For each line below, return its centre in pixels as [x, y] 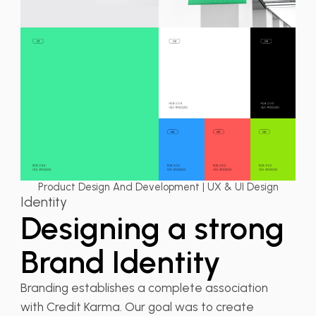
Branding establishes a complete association [144, 288]
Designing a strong [152, 228]
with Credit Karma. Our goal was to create [137, 307]
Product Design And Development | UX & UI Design [158, 187]
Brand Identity [120, 262]
